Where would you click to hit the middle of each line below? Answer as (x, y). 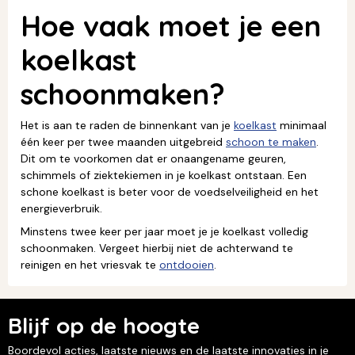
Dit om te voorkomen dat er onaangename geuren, (153, 158)
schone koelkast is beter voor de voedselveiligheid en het (170, 191)
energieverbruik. (61, 208)
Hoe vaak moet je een (171, 25)
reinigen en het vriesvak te (90, 264)
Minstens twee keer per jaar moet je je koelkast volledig (164, 231)
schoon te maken (271, 141)
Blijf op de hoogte (104, 325)
